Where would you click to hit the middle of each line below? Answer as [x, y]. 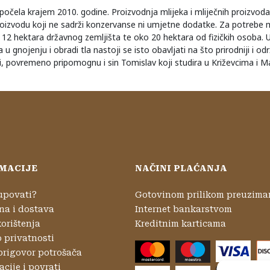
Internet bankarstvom [184, 209]
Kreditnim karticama [181, 224]
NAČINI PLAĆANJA [181, 168]
